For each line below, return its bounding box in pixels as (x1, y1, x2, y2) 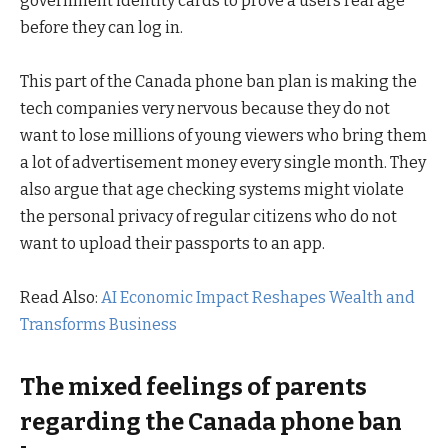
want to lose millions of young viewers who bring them (20, 126, 427, 146)
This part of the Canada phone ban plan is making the (20, 72, 417, 92)
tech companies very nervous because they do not (20, 99, 390, 119)
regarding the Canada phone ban (20, 408, 402, 437)
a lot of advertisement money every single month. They (20, 153, 426, 173)
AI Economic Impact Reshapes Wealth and (101, 288, 415, 308)
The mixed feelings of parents (20, 373, 367, 402)
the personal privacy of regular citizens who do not (20, 207, 397, 227)
